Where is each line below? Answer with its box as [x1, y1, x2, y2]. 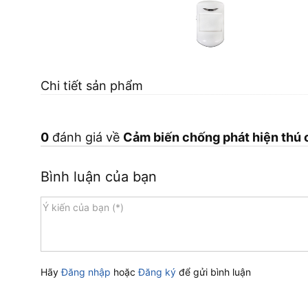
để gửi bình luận [176, 265, 252, 278]
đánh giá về [48, 129, 123, 144]
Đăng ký [138, 265, 177, 278]
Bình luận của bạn [40, 168, 157, 185]
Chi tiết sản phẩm [41, 78, 144, 93]
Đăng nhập [61, 265, 111, 278]
